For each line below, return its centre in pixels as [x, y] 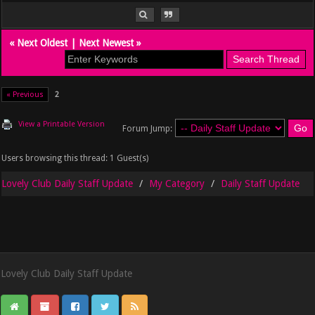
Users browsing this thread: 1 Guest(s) [75, 159]
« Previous [25, 95]
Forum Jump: [147, 129]
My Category [177, 184]
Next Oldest [43, 43]
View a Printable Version [62, 124]
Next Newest [107, 43]
